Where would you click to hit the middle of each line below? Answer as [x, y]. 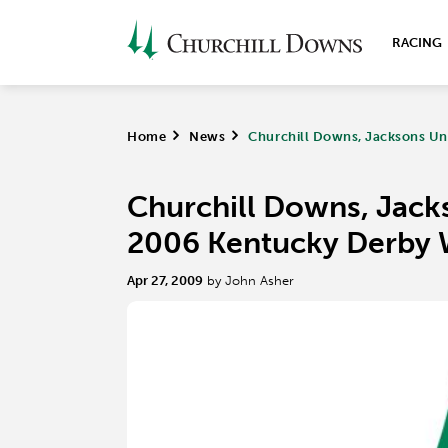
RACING [417, 42]
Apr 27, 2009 [165, 280]
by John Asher [250, 280]
